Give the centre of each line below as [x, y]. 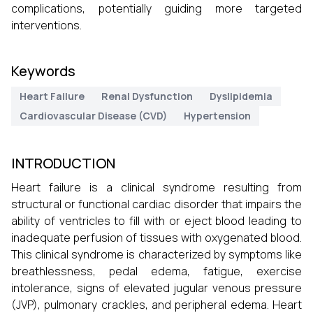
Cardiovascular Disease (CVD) [93, 116]
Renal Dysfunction [147, 96]
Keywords [43, 71]
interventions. [46, 25]
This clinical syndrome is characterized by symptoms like [156, 254]
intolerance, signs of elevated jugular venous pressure [156, 288]
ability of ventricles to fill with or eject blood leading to [156, 221]
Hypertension [217, 116]
